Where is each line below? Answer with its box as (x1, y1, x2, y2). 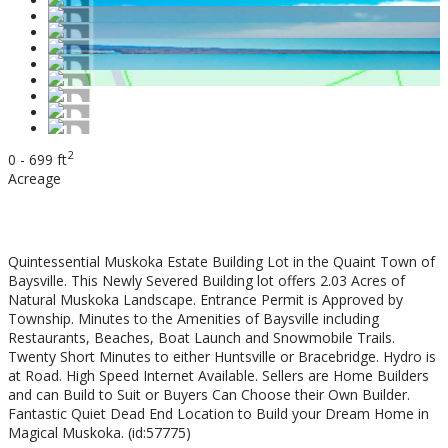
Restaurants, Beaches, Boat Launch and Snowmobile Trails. (8, 328, 395, 348)
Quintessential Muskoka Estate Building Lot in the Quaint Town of (8, 252, 435, 272)
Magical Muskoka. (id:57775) (8, 423, 191, 443)
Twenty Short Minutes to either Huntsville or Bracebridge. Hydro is (8, 347, 436, 367)
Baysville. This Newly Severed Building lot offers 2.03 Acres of (8, 271, 405, 291)
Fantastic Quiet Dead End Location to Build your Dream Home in (8, 404, 429, 424)
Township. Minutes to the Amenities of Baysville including (8, 309, 379, 329)
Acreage (8, 169, 61, 189)
